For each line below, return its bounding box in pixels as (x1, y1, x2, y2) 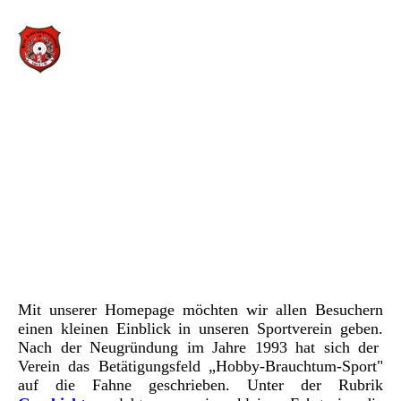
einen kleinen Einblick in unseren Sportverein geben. (18, 320, 383, 337)
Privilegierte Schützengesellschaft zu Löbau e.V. (32, 196, 369, 214)
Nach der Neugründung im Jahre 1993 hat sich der (18, 338, 380, 356)
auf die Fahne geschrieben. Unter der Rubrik (18, 376, 383, 394)
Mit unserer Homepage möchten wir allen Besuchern (18, 301, 383, 319)
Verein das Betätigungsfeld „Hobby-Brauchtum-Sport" (18, 357, 383, 375)
